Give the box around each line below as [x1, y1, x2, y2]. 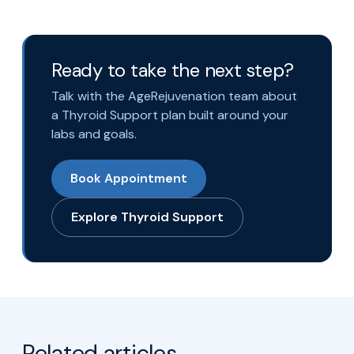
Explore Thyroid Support [71, 208, 224, 225]
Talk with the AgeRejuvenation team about [51, 87, 297, 104]
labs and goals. [51, 125, 137, 142]
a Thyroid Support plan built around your [51, 106, 288, 123]
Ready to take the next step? [51, 57, 294, 82]
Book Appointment [70, 169, 187, 186]
